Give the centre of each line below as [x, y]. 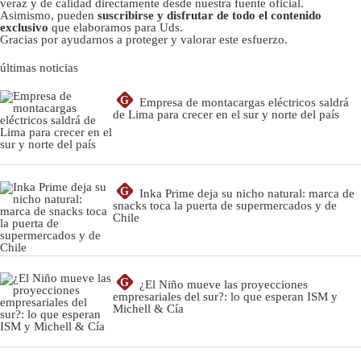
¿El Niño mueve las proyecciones [224, 285]
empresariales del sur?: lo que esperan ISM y [225, 297]
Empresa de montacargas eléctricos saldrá [244, 103]
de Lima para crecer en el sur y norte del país [226, 115]
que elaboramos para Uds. [116, 28]
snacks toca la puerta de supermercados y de [225, 206]
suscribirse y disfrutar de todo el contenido [210, 16]
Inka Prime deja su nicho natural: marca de [247, 194]
